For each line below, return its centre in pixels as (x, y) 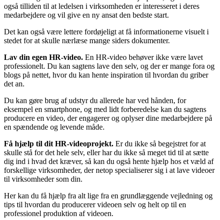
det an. (14, 84)
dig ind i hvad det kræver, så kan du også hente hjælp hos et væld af (109, 162)
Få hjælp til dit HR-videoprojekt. (60, 144)
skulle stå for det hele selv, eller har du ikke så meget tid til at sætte (106, 153)
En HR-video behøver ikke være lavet (144, 57)
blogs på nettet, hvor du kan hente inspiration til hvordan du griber (106, 75)
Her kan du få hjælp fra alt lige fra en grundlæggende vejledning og (108, 196)
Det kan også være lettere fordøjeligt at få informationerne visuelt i (106, 32)
